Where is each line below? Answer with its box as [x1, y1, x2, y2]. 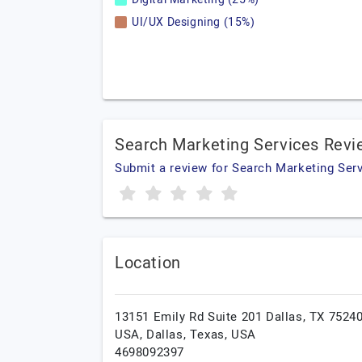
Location [115, 251, 181, 275]
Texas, [189, 326, 232, 343]
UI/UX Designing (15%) [132, 14, 255, 31]
